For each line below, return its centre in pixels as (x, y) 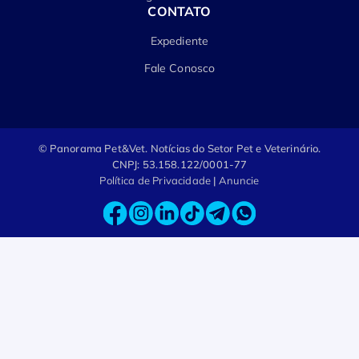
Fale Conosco (179, 69)
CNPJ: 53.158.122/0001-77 (179, 165)
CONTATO (179, 12)
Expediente (179, 41)
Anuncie (239, 181)
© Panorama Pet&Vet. (94, 149)
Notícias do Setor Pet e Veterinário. (236, 149)
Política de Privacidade (155, 181)
